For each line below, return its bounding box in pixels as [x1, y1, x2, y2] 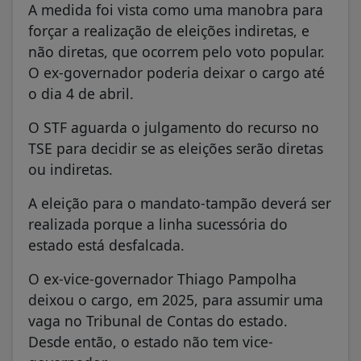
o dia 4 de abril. [28, 83, 138, 103]
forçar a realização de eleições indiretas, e [28, 20, 309, 40]
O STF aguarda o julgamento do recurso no [28, 117, 319, 137]
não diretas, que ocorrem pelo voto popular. [28, 41, 325, 61]
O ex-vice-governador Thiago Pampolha [28, 268, 297, 288]
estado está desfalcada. [28, 234, 189, 255]
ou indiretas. [28, 159, 113, 179]
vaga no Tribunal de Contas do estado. [28, 310, 288, 330]
